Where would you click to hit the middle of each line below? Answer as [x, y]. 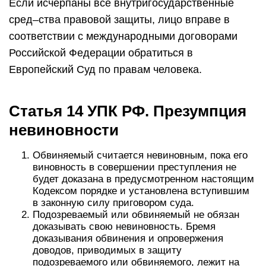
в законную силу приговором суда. [113, 203]
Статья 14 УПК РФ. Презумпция [128, 111]
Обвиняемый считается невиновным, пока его [140, 155]
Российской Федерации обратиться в [101, 53]
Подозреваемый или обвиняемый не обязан [136, 215]
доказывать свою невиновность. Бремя [124, 227]
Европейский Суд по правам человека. [105, 69]
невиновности [64, 130]
